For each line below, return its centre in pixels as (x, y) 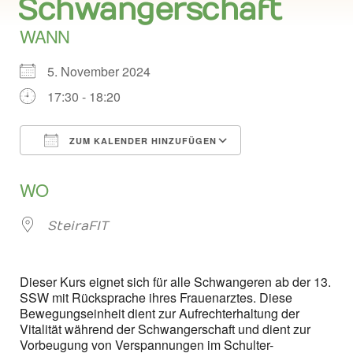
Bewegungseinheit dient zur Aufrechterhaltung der (160, 313)
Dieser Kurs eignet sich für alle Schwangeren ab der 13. (175, 282)
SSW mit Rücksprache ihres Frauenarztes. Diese (156, 297)
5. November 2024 (105, 71)
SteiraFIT (78, 226)
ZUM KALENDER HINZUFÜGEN (141, 141)
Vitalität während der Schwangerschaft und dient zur (167, 329)
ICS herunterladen (109, 169)
